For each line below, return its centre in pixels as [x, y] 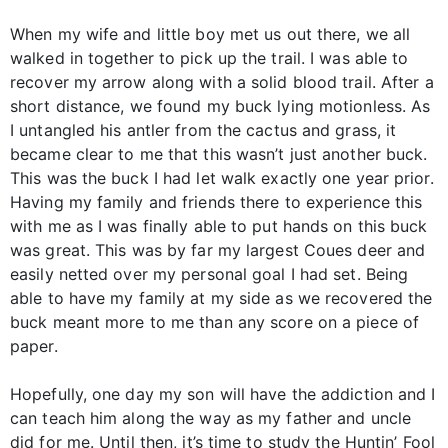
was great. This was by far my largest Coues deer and [218, 250]
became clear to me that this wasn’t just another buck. [219, 154]
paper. [34, 346]
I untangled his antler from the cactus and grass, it [203, 130]
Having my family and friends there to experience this [216, 202]
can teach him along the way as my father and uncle [211, 418]
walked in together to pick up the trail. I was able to [209, 58]
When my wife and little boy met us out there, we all [210, 34]
